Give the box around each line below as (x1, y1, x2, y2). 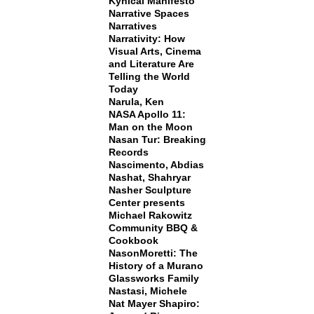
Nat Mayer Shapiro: (108, 298, 200, 309)
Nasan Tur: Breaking (108, 134, 206, 145)
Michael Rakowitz (108, 210, 192, 221)
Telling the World (108, 71, 190, 82)
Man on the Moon (108, 121, 193, 132)
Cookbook (108, 235, 158, 246)
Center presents (108, 197, 185, 208)
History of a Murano (108, 260, 203, 271)
